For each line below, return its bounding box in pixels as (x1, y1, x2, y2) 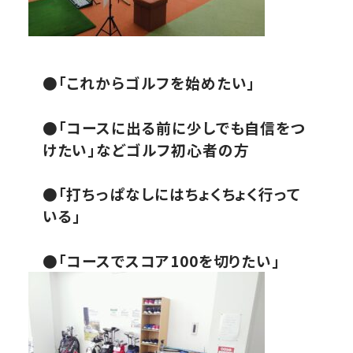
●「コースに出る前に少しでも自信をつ (42, 116, 306, 138)
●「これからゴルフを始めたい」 (42, 71, 256, 93)
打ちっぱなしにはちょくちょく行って (66, 183, 301, 205)
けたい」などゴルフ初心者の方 (42, 138, 250, 160)
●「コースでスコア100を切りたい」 (42, 249, 281, 271)
